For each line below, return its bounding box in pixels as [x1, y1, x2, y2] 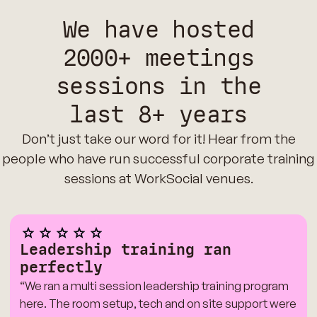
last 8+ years [69, 100, 248, 129]
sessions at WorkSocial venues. [64, 169, 253, 187]
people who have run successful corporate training [2, 149, 315, 167]
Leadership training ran [19, 240, 231, 259]
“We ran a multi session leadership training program [19, 277, 289, 293]
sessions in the [56, 71, 261, 100]
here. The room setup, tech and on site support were [19, 295, 296, 311]
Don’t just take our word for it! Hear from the [21, 129, 296, 147]
